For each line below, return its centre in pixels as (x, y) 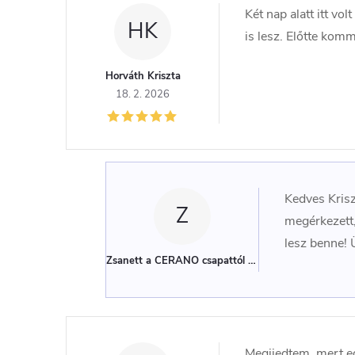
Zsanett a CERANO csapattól (176, 261)
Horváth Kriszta (143, 76)
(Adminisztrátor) (288, 261)
